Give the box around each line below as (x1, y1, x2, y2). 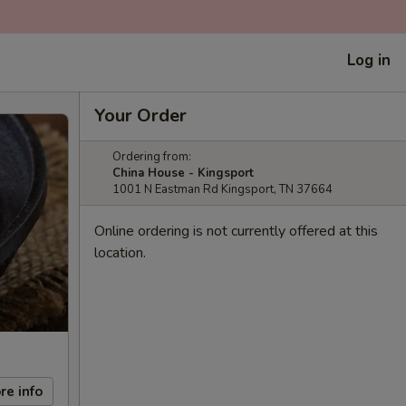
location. (94, 243, 146, 263)
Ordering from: (112, 149, 191, 165)
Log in (347, 49, 391, 71)
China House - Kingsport (112, 165, 254, 181)
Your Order (94, 103, 187, 128)
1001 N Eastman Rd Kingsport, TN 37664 (112, 181, 333, 198)
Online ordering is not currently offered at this (94, 221, 378, 241)
